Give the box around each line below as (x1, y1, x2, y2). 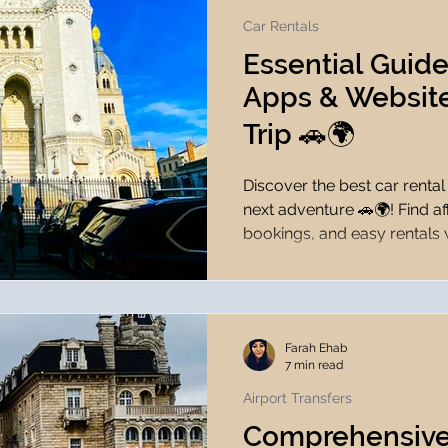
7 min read (285, 357, 343, 372)
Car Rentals (243, 17, 319, 34)
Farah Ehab (285, 341, 347, 355)
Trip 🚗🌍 (243, 117, 355, 151)
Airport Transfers (243, 390, 352, 406)
